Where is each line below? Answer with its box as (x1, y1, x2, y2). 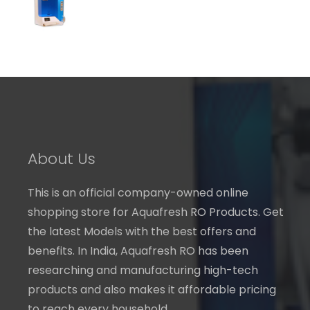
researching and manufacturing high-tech (28, 262, 258, 278)
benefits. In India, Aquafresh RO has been (28, 242, 248, 259)
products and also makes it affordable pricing (28, 281, 276, 298)
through (179, 4, 219, 19)
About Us (28, 147, 95, 170)
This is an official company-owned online (28, 184, 248, 201)
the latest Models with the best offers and (28, 223, 256, 239)
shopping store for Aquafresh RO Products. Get (28, 203, 284, 220)
